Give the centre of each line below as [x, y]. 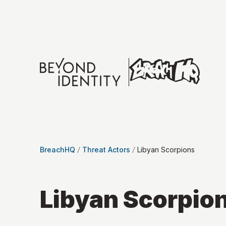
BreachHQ [58, 150]
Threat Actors [106, 150]
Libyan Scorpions [166, 150]
